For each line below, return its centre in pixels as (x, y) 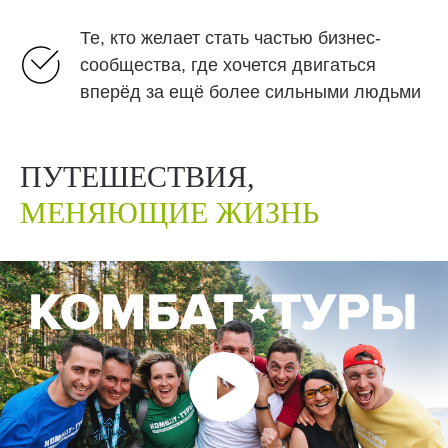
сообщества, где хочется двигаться (228, 65)
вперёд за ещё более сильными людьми (250, 92)
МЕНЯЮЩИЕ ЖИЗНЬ (169, 213)
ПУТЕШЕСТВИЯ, (137, 177)
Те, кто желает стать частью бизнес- (230, 38)
